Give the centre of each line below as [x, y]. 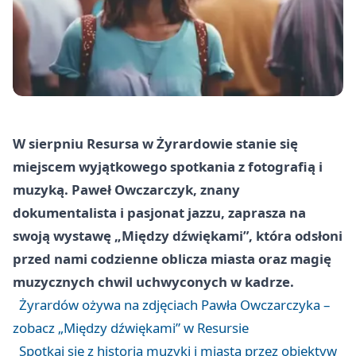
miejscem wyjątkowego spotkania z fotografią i [168, 167]
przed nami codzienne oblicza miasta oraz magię [172, 259]
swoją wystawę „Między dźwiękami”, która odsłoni [178, 236]
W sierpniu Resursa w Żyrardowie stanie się [155, 144]
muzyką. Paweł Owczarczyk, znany [126, 190]
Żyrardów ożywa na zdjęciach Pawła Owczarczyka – [174, 305]
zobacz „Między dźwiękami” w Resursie [131, 328]
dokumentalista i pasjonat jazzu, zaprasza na [159, 213]
